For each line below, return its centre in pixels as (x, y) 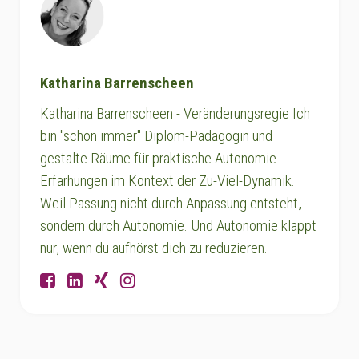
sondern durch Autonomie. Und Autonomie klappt (178, 225)
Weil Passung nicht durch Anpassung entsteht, (171, 203)
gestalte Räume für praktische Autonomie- (160, 158)
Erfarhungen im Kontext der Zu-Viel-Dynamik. (167, 180)
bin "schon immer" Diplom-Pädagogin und (156, 135)
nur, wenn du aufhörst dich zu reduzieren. (154, 248)
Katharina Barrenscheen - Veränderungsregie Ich (175, 113)
